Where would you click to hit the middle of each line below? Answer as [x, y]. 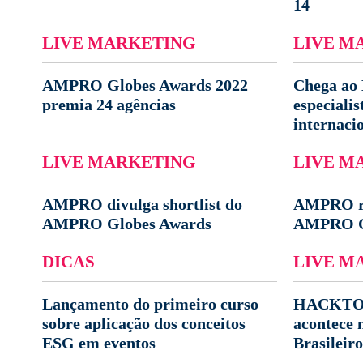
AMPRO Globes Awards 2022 [145, 85]
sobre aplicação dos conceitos [144, 323]
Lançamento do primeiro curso [150, 304]
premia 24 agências [109, 105]
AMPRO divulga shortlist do [142, 204]
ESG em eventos [99, 343]
